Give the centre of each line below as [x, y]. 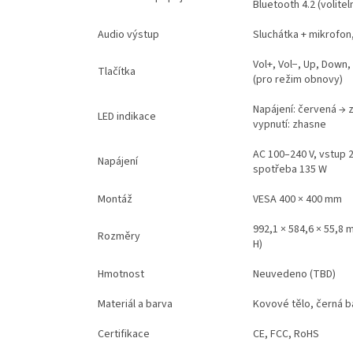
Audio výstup [128, 34]
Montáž [115, 199]
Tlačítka [116, 71]
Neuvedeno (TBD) [294, 274]
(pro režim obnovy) [297, 79]
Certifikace [123, 334]
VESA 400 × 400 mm [297, 199]
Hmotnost [121, 274]
